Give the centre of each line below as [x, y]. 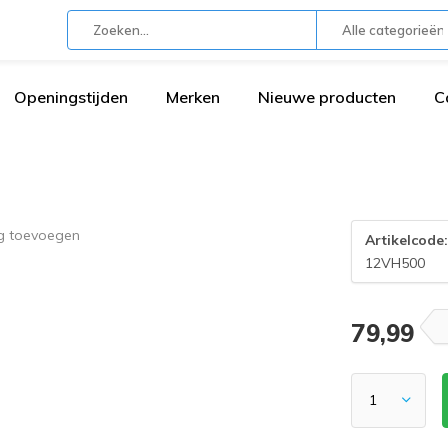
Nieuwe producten [327, 97]
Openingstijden [71, 97]
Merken [193, 97]
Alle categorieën [393, 30]
